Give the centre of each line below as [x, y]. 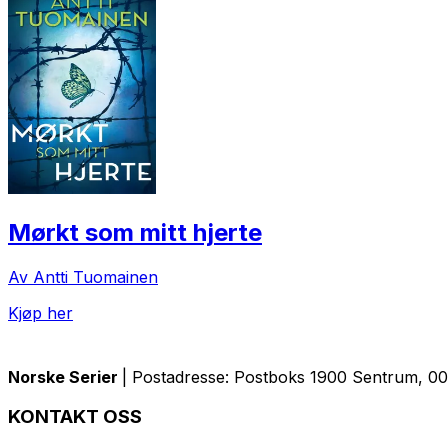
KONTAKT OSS [75, 417]
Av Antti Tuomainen [83, 276]
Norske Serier [65, 376]
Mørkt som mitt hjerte [135, 232]
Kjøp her [40, 312]
